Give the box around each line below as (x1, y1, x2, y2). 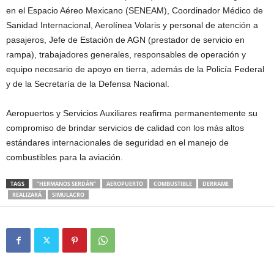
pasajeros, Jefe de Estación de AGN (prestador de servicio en (6, 35, 245, 45)
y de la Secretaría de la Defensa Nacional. (6, 79, 169, 89)
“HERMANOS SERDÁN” (37, 180, 96, 188)
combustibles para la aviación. (6, 152, 123, 162)
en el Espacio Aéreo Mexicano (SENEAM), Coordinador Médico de (6, 6, 263, 15)
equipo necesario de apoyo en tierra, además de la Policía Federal (6, 64, 264, 74)
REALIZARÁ (12, 191, 42, 199)
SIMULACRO (52, 191, 84, 199)
